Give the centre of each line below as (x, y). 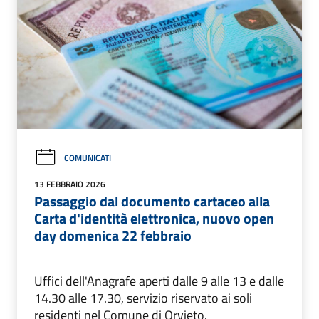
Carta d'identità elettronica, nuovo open (154, 218)
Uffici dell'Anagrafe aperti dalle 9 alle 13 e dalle (159, 281)
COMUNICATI (88, 157)
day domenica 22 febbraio (113, 235)
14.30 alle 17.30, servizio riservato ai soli (143, 298)
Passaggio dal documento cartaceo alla (152, 201)
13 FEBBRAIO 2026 (70, 184)
